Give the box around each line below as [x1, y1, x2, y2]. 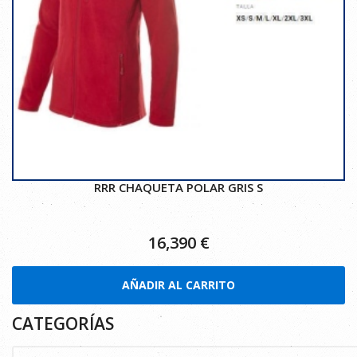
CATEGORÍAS [12, 312, 114, 335]
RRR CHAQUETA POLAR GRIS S [94, 179, 263, 195]
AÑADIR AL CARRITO [122, 277, 235, 292]
